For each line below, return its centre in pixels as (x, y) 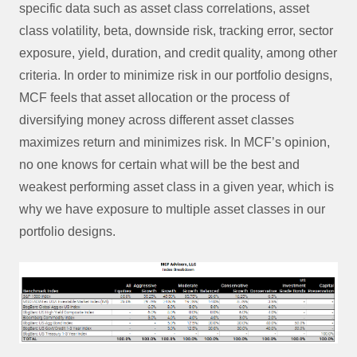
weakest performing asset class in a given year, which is (177, 187)
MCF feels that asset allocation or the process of (154, 98)
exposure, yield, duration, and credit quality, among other (178, 53)
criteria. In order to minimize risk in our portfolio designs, (176, 75)
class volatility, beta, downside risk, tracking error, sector (176, 31)
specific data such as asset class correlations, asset (164, 8)
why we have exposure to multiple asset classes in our (172, 209)
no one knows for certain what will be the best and (159, 165)
